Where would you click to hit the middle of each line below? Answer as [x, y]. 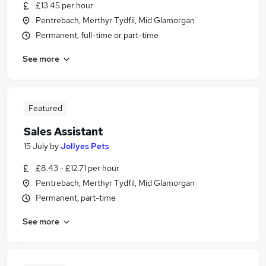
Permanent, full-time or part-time [97, 35]
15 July [36, 146]
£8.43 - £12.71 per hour [77, 168]
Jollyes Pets [85, 146]
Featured [45, 108]
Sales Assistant [63, 132]
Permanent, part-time [76, 198]
